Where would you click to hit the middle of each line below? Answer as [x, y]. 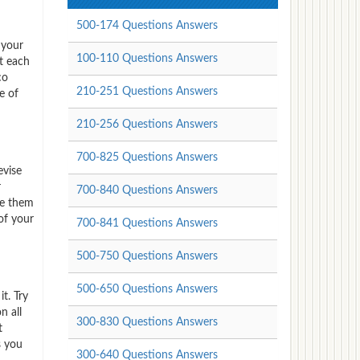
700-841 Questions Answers [147, 223]
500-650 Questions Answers [147, 289]
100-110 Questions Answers [147, 58]
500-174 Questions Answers [147, 25]
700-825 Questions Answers [147, 157]
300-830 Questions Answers [147, 322]
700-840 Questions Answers [147, 190]
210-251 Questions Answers [147, 91]
